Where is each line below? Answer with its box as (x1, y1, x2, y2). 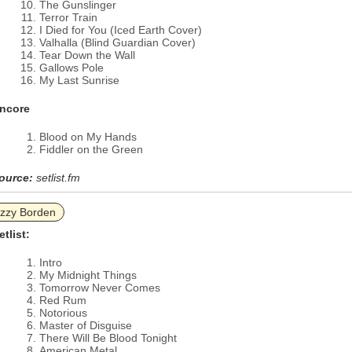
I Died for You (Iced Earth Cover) (39, 24, 202, 36)
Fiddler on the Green (39, 143, 143, 156)
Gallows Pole (39, 61, 104, 74)
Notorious (39, 306, 87, 319)
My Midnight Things (39, 269, 137, 281)
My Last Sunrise (39, 74, 119, 86)
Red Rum (39, 294, 86, 306)
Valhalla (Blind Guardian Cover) (39, 36, 196, 49)
